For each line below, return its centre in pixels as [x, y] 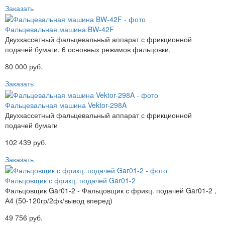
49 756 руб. [24, 218]
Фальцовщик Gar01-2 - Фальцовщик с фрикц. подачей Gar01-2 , [111, 191]
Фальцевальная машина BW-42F [60, 29]
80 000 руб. [24, 67]
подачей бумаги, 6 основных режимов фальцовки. [88, 49]
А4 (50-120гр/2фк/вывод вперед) [59, 201]
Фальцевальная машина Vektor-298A [66, 105]
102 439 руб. [26, 142]
